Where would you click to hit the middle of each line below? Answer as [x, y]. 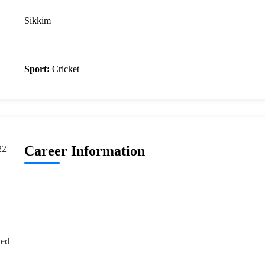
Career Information [84, 151]
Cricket [64, 69]
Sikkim [37, 21]
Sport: [37, 69]
